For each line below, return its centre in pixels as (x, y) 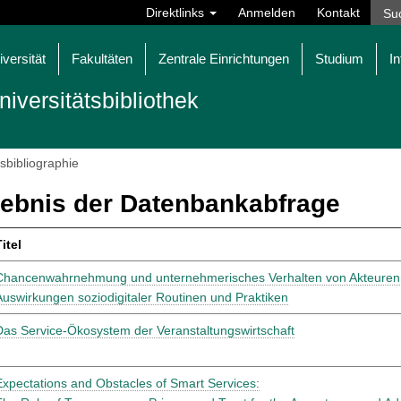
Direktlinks (177, 13)
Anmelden (267, 13)
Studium (339, 59)
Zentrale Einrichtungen (224, 59)
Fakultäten (102, 59)
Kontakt (338, 13)
